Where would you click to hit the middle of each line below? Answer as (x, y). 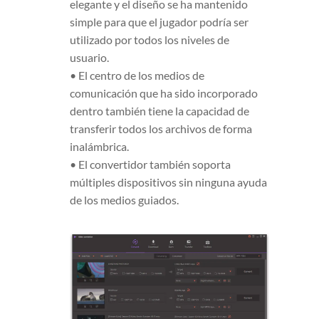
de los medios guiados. (124, 199)
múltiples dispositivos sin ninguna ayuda (168, 182)
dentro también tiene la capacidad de (159, 110)
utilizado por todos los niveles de (150, 39)
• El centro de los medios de (137, 75)
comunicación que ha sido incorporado (164, 93)
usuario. (89, 57)
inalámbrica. (99, 146)
